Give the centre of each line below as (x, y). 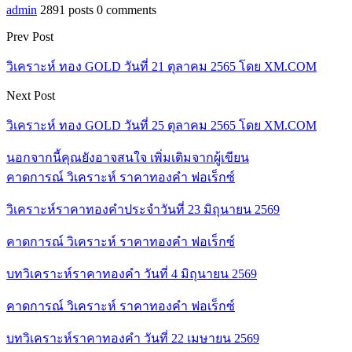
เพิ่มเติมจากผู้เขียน (200, 157)
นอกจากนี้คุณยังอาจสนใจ (77, 157)
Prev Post (30, 36)
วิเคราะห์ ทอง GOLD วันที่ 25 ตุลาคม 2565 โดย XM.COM (161, 125)
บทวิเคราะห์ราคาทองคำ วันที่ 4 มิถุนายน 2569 (132, 273)
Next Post (31, 95)
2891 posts (67, 9)
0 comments (126, 9)
